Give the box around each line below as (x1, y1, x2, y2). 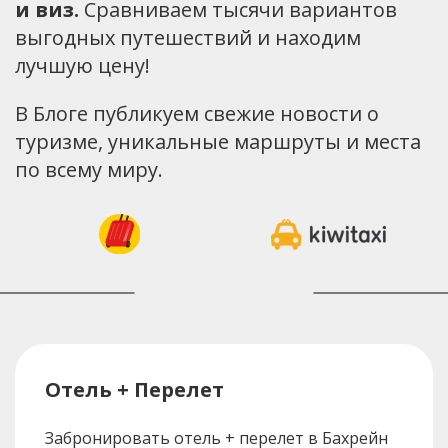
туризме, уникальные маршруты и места (15, 127, 421, 155)
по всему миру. (15, 155, 163, 183)
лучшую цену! (15, 51, 150, 79)
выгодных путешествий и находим (15, 23, 361, 51)
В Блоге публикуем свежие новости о (15, 99, 379, 127)
